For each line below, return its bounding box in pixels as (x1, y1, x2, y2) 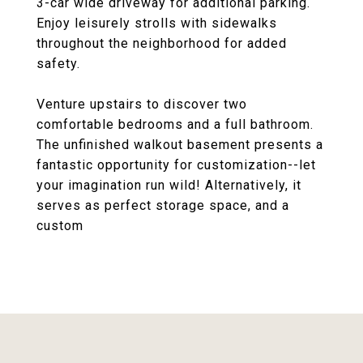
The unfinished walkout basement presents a (36, 137, 323, 152)
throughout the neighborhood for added (36, 36, 287, 51)
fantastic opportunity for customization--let (36, 157, 316, 173)
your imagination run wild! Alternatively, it (36, 177, 301, 193)
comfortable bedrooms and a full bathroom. (36, 117, 314, 132)
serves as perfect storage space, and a (36, 198, 289, 213)
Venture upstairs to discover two (36, 96, 247, 112)
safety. (36, 56, 80, 71)
